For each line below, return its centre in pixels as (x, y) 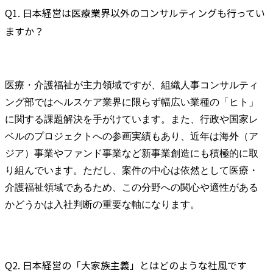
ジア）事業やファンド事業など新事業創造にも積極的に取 (132, 154)
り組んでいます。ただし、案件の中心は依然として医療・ (132, 171)
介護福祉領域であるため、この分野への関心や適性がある (132, 188)
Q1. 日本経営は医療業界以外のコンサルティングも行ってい (135, 13)
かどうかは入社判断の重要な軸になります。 (102, 205)
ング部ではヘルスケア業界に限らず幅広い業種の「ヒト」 (132, 102)
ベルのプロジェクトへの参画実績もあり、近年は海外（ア (132, 136)
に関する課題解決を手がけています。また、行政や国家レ (132, 119)
